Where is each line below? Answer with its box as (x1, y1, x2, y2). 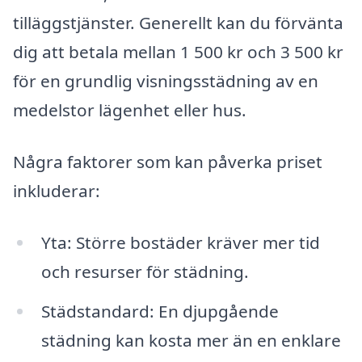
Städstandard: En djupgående (40, 300, 279, 323)
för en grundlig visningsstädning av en (13, 69, 318, 93)
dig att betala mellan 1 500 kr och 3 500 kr (13, 40, 343, 64)
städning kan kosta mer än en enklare (40, 329, 341, 352)
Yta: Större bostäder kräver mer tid (40, 230, 320, 254)
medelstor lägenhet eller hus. (13, 99, 246, 122)
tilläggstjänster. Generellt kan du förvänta (13, 11, 343, 35)
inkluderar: (13, 179, 100, 202)
